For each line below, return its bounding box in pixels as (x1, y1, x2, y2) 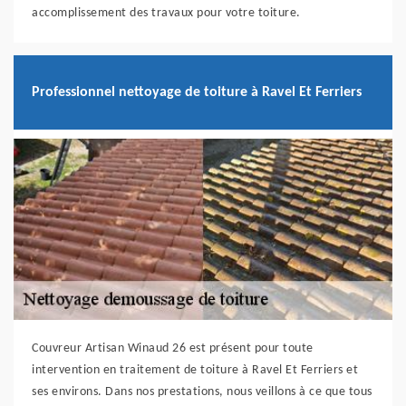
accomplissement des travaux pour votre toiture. (32, 6, 301, 21)
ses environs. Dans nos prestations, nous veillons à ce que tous (32, 385, 372, 400)
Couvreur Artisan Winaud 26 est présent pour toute (32, 342, 314, 356)
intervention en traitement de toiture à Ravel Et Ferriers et (32, 363, 358, 378)
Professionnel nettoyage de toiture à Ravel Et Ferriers (32, 84, 362, 100)
